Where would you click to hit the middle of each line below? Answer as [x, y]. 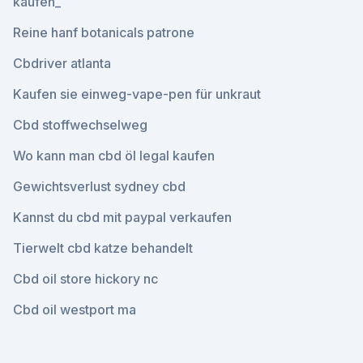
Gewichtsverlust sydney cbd [99, 186]
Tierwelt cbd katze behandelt [103, 248]
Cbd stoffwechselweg [80, 125]
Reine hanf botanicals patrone [104, 32]
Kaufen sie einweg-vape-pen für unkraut [137, 94]
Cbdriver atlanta [62, 63]
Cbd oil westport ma [75, 310]
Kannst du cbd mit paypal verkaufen [122, 217]
